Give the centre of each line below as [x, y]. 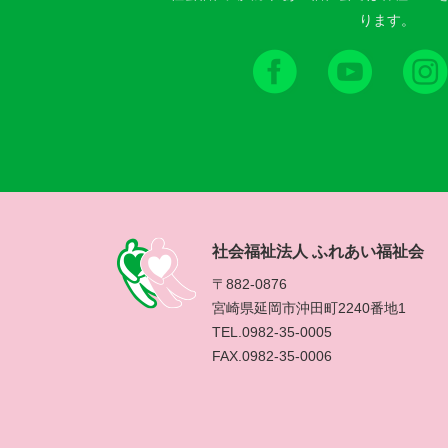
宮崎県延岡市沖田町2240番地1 [309, 308]
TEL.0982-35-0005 [272, 332]
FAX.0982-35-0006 [272, 356]
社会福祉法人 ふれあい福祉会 [318, 252]
